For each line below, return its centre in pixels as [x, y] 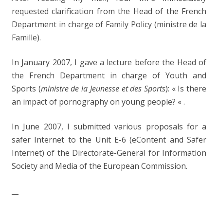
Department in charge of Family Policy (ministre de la [109, 24]
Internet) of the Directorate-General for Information [109, 153]
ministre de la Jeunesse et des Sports [103, 89]
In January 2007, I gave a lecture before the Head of [109, 62]
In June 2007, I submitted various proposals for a [109, 127]
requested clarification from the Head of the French [109, 11]
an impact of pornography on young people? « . [98, 102]
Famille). [26, 37]
